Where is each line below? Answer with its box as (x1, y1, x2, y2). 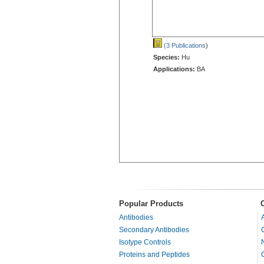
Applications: (153, 65, 195, 72)
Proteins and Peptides (119, 250, 190, 259)
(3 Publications (162, 41, 206, 49)
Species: (153, 53, 180, 61)
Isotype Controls (119, 237, 171, 246)
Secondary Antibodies (119, 225, 189, 234)
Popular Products (119, 199, 183, 208)
